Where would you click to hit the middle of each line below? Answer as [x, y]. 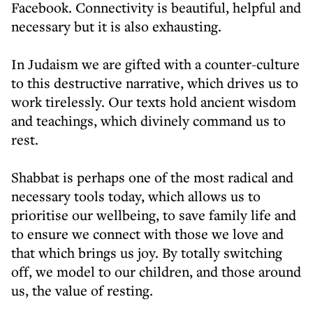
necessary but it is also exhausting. [116, 26]
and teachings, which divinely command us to [148, 121]
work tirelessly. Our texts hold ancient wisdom [154, 102]
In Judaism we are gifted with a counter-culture [155, 64]
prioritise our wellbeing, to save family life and [154, 215]
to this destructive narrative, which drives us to [155, 83]
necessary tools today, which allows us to [136, 196]
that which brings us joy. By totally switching [147, 253]
